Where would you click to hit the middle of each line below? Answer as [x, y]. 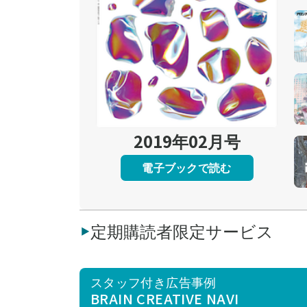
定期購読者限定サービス [182, 230]
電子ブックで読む [187, 168]
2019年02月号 [187, 140]
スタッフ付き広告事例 [153, 281]
